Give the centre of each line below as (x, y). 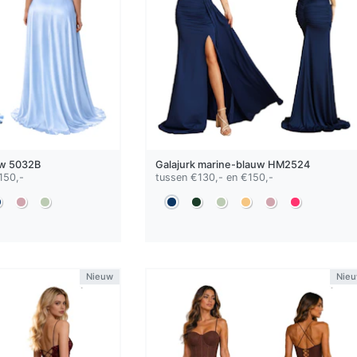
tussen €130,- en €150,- (214, 177)
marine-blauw (231, 164)
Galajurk (176, 164)
